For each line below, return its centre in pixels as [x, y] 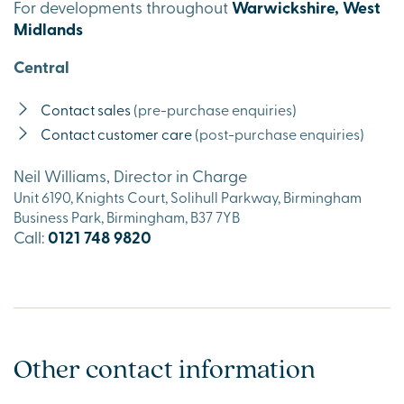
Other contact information [165, 367]
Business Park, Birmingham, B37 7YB [127, 216]
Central [41, 66]
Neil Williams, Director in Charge [130, 175]
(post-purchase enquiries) [278, 133]
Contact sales [86, 109]
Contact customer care [116, 133]
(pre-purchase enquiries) [214, 109]
